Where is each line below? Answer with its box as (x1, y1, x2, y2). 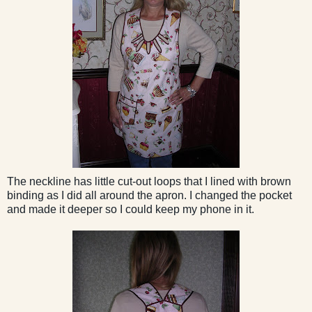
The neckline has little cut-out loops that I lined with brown (7, 175, 291, 187)
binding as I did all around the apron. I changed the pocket (7, 189, 292, 201)
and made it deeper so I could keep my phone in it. (7, 203, 254, 215)
